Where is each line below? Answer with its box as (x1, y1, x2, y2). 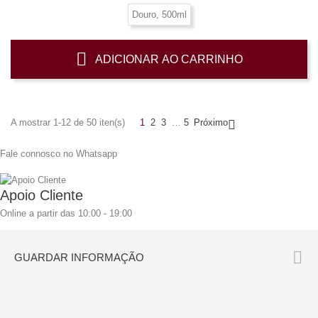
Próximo (194, 116, 228, 128)
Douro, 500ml (131, 9, 187, 20)
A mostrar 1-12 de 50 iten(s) (11, 116, 125, 128)
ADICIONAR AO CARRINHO (94, 53, 243, 65)
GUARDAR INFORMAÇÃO (14, 251, 144, 264)
